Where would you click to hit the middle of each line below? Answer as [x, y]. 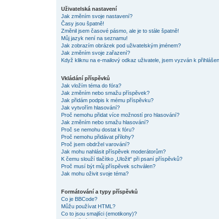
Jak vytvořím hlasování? [90, 108]
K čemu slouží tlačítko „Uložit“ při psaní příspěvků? [121, 159]
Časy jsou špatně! [82, 23]
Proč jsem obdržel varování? [95, 144]
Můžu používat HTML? [88, 206]
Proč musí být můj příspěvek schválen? [108, 166]
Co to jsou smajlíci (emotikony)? [99, 214]
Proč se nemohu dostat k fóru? [98, 130]
